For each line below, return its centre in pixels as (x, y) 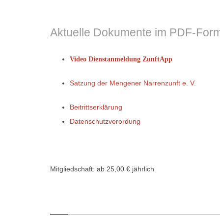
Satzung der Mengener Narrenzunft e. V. (133, 83)
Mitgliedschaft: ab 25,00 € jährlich (102, 169)
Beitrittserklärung (96, 107)
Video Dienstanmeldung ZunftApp (121, 59)
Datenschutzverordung (105, 121)
